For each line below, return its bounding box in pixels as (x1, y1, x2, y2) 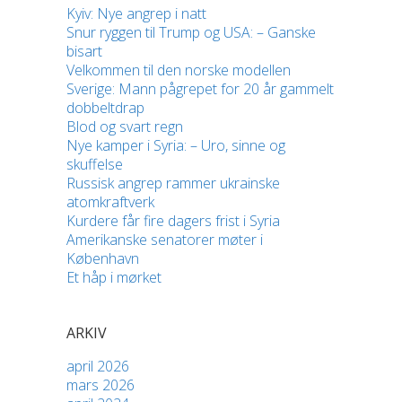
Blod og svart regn (66, 117, 183, 137)
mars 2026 (66, 375, 135, 396)
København (66, 249, 139, 269)
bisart (66, 41, 102, 62)
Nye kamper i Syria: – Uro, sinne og (66, 135, 285, 156)
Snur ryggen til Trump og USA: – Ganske (66, 22, 316, 43)
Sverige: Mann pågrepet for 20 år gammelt (66, 79, 334, 100)
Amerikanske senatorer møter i (66, 230, 263, 250)
